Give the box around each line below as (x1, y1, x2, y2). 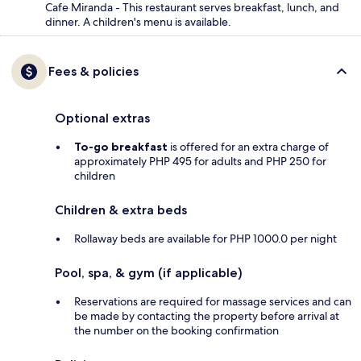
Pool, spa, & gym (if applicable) (55, 265, 243, 281)
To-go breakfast (74, 139, 168, 155)
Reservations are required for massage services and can (74, 294, 351, 309)
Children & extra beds (55, 202, 187, 218)
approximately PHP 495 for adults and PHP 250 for (74, 154, 326, 169)
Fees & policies (48, 64, 139, 80)
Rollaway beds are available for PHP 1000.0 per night (74, 231, 337, 247)
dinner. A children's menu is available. (45, 15, 231, 30)
